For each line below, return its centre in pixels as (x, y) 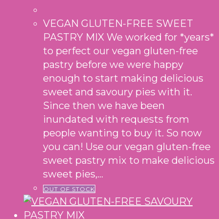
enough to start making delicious (123, 78)
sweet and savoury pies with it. (118, 92)
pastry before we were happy (113, 64)
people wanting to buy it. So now (122, 133)
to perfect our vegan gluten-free (120, 51)
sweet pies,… (73, 174)
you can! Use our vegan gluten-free (127, 146)
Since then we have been (104, 105)
